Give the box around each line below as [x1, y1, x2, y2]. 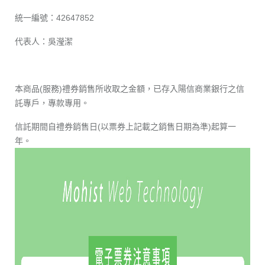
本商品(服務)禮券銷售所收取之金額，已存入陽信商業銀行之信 [15, 83, 244, 93]
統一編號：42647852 [15, 12, 94, 22]
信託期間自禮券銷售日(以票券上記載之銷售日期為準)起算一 [15, 121, 236, 131]
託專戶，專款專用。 [15, 98, 89, 108]
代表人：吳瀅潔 [15, 36, 73, 46]
